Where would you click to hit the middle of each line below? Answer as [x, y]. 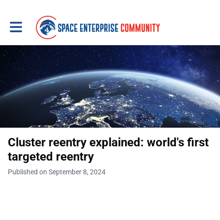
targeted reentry [51, 157]
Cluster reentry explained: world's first [108, 142]
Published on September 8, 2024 [57, 172]
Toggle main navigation [45, 23]
